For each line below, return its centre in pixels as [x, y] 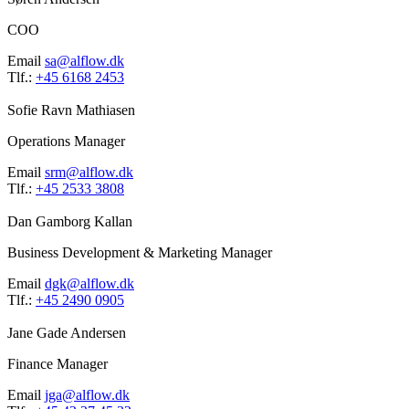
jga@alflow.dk [87, 395]
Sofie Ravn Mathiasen [71, 110]
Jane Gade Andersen [67, 333]
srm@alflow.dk [89, 173]
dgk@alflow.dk [89, 284]
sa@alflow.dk [84, 61]
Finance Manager [58, 364]
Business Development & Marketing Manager [140, 253]
